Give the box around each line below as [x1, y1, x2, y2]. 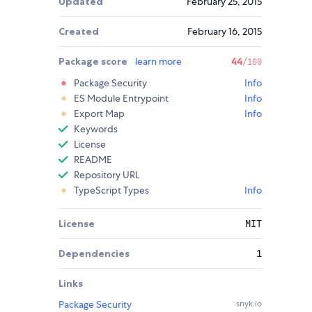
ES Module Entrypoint [74, 92, 169, 105]
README [74, 153, 112, 166]
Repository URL [74, 169, 139, 182]
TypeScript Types [74, 184, 149, 197]
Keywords [74, 123, 118, 136]
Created [58, 25, 99, 38]
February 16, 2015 [187, 25, 262, 38]
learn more [135, 55, 182, 68]
